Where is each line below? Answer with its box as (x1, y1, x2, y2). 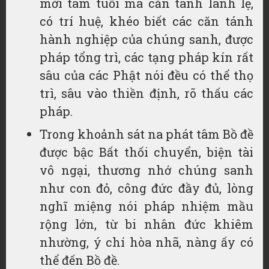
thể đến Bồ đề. (40, 252, 119, 268)
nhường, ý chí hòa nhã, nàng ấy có (40, 234, 253, 250)
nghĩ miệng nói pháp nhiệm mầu (40, 198, 253, 214)
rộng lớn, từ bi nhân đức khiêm (40, 216, 253, 232)
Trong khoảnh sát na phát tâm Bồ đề (40, 126, 253, 142)
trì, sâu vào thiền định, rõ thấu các (40, 85, 253, 101)
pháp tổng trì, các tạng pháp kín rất (40, 49, 253, 65)
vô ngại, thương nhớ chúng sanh (40, 162, 253, 178)
